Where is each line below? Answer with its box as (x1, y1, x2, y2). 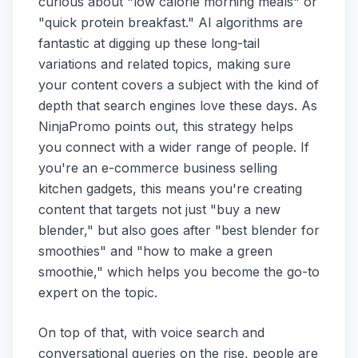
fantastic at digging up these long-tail (38, 34, 260, 51)
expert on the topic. (38, 284, 157, 300)
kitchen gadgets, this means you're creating (38, 180, 302, 197)
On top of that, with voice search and (38, 324, 265, 340)
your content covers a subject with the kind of (38, 76, 319, 93)
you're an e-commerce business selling (38, 159, 277, 176)
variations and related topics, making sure (38, 55, 291, 72)
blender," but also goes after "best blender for (38, 221, 320, 238)
